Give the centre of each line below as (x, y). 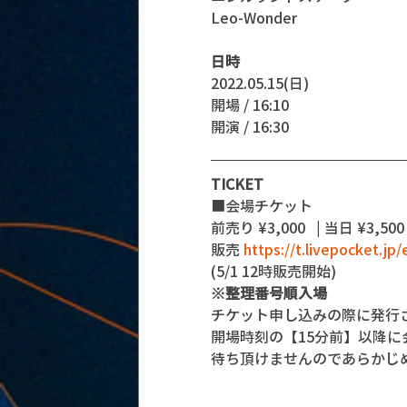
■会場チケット (262, 205)
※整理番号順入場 (269, 292)
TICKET (237, 183)
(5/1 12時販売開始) (273, 270)
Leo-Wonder (254, 17)
